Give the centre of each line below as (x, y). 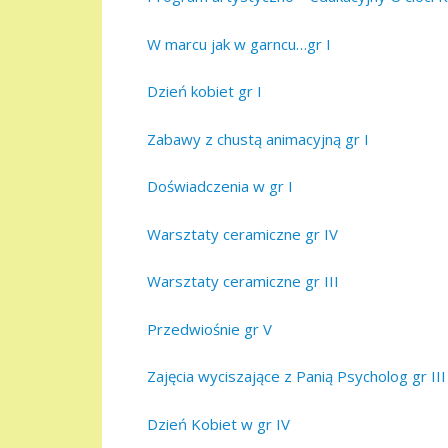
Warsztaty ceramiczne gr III (243, 281)
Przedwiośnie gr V (209, 328)
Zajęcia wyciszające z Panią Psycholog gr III (296, 376)
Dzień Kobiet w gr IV (218, 423)
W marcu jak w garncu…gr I (239, 43)
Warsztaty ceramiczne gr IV (242, 233)
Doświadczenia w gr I (220, 186)
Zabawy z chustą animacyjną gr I (258, 138)
